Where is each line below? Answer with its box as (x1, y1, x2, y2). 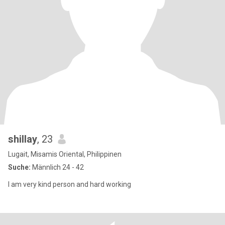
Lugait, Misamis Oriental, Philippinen (8, 150, 122, 158)
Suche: (8, 163, 31, 171)
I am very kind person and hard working (8, 180, 131, 188)
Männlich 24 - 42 (31, 163, 84, 171)
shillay (8, 133, 37, 145)
